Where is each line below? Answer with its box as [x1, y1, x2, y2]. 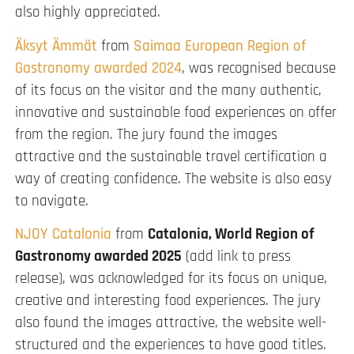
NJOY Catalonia [15, 224, 111, 245]
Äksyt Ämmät [15, 36, 97, 56]
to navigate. [15, 190, 88, 211]
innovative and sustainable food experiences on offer [15, 102, 337, 122]
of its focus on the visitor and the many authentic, [15, 80, 322, 100]
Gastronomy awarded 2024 [15, 58, 182, 78]
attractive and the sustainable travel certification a [15, 146, 327, 167]
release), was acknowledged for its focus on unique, [15, 269, 327, 289]
